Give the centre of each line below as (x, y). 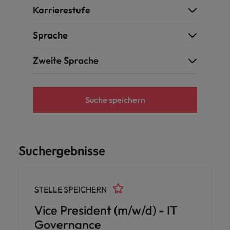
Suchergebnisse (62, 150)
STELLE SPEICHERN (71, 189)
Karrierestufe (62, 10)
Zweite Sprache (66, 60)
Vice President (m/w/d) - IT (106, 210)
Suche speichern (115, 100)
